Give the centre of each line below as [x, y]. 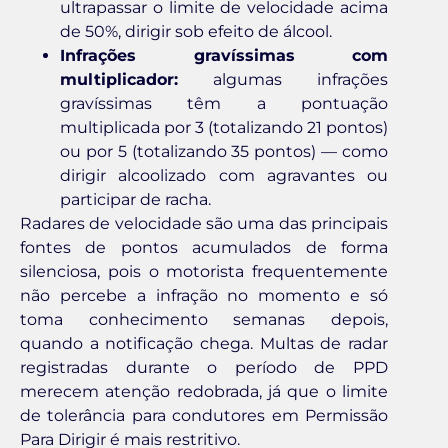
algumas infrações [283, 79]
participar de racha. [135, 199]
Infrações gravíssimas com [224, 55]
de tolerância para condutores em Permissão [204, 415]
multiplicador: [119, 79]
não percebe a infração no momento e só [204, 295]
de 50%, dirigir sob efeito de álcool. [196, 31]
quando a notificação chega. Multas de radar [204, 343]
